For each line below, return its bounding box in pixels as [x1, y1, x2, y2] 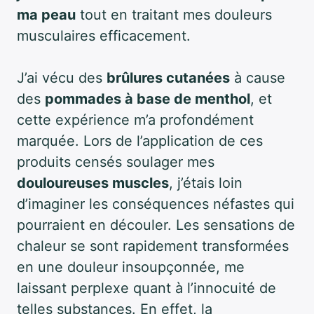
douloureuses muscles [17, 174, 169, 191]
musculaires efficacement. [17, 27, 191, 44]
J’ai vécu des [17, 69, 107, 86]
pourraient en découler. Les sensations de [17, 216, 295, 233]
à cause [230, 69, 285, 86]
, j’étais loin [169, 174, 243, 191]
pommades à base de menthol [45, 90, 250, 107]
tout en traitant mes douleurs [76, 6, 272, 23]
